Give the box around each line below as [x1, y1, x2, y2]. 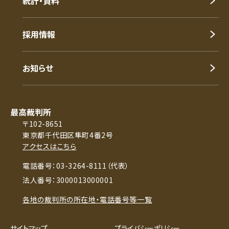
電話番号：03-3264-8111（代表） [22, 160, 129, 171]
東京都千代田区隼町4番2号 [22, 129, 113, 140]
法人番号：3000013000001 [22, 174, 113, 185]
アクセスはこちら [22, 141, 77, 151]
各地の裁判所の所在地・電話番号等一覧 [22, 194, 152, 204]
